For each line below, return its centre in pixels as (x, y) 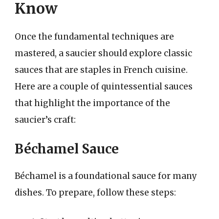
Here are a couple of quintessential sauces (104, 86)
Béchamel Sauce (67, 149)
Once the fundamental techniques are (94, 36)
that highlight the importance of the (92, 103)
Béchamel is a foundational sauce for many (106, 176)
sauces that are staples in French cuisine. (101, 70)
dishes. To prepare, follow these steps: (95, 193)
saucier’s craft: (45, 120)
